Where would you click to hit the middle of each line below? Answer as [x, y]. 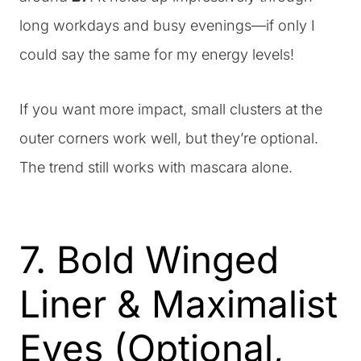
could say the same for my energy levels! [157, 54]
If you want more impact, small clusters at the [171, 109]
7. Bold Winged [149, 259]
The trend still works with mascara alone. [156, 167]
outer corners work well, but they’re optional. [169, 138]
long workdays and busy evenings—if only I [167, 25]
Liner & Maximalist [178, 303]
